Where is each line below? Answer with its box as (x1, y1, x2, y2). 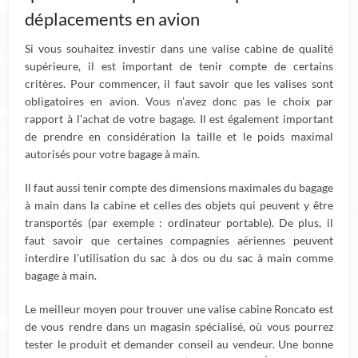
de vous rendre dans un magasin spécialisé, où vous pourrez (25, 320, 333, 333)
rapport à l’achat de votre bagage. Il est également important (25, 112, 333, 125)
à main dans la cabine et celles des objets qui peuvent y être (25, 198, 333, 212)
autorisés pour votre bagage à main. (25, 147, 201, 161)
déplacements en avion (25, 8, 201, 30)
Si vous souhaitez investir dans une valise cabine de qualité (25, 42, 333, 55)
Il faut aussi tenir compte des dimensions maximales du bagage (25, 181, 333, 194)
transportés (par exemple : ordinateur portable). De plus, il (25, 216, 333, 229)
